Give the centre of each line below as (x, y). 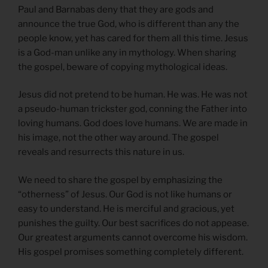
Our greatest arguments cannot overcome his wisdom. (133, 237)
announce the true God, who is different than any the (129, 24)
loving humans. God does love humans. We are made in (133, 124)
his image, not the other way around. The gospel (118, 138)
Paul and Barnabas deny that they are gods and (116, 9)
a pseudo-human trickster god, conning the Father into (133, 109)
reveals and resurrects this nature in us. (101, 152)
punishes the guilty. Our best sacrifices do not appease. (133, 223)
